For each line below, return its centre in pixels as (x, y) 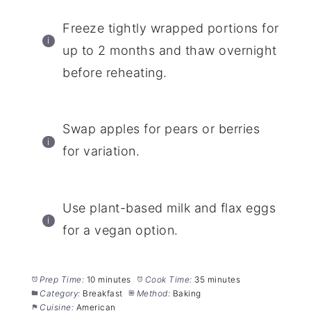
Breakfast (103, 293)
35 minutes (218, 279)
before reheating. (115, 72)
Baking (187, 293)
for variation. (101, 151)
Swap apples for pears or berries (161, 129)
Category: (60, 293)
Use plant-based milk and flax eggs (169, 208)
